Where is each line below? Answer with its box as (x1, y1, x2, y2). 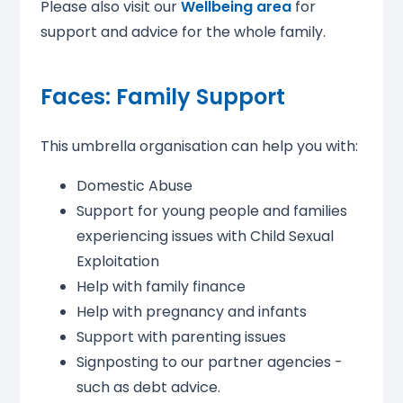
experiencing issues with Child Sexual (76, 225, 334, 246)
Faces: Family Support (40, 81, 285, 112)
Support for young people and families (76, 200, 347, 221)
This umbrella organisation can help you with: (40, 135, 358, 157)
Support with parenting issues (76, 326, 286, 347)
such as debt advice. (76, 376, 220, 398)
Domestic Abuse (76, 175, 193, 196)
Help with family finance (76, 275, 246, 297)
